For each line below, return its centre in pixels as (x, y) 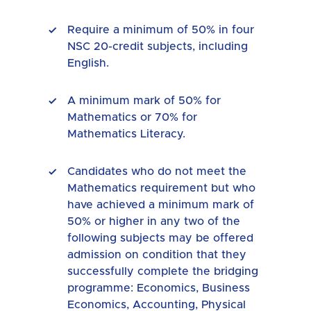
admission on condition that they (157, 254)
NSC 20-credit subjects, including (158, 46)
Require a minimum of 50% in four (161, 30)
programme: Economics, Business (159, 288)
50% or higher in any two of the (154, 221)
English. (88, 63)
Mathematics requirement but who (161, 188)
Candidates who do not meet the (157, 171)
